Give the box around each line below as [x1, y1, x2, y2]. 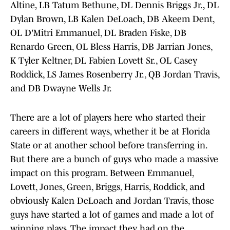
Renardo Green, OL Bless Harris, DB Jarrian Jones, [10, 42, 212, 52]
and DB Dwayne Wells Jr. [10, 83, 113, 94]
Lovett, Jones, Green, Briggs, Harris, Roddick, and [10, 182, 205, 193]
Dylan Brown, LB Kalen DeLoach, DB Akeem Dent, [10, 14, 214, 25]
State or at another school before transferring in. [10, 140, 207, 151]
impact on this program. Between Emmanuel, [10, 168, 194, 179]
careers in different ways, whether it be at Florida [10, 126, 210, 137]
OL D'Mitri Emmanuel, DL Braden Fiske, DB [10, 28, 186, 39]
